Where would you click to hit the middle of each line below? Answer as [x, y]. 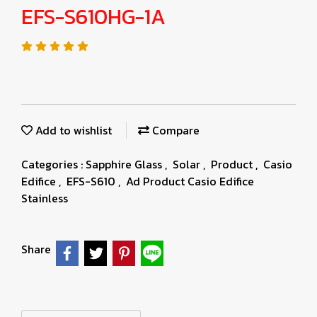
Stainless [45, 198]
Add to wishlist [72, 130]
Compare [174, 130]
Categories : [53, 164]
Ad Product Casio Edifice [190, 181]
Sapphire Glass [125, 164]
